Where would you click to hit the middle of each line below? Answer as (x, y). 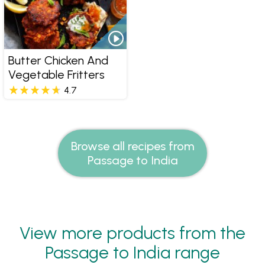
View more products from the (132, 233)
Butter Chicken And (58, 61)
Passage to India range (132, 253)
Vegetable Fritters (56, 75)
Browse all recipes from (132, 146)
